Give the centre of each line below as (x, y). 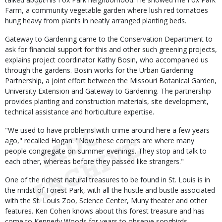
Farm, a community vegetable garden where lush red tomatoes (107, 10)
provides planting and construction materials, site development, (107, 101)
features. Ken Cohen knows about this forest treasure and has (105, 211)
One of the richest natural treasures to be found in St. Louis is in (108, 180)
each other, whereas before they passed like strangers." (94, 161)
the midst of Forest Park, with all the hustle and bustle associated (110, 190)
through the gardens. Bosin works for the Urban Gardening (99, 70)
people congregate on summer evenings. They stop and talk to (106, 151)
